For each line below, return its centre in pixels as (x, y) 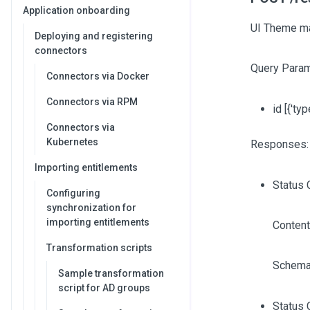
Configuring (73, 193)
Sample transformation (111, 273)
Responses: (279, 144)
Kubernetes (72, 142)
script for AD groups (104, 288)
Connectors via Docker (98, 76)
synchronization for (91, 208)
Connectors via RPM (92, 102)
